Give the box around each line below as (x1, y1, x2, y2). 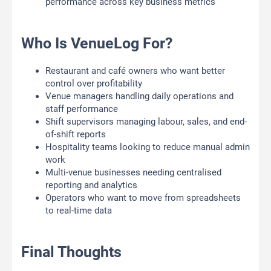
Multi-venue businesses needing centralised (45, 167, 221, 178)
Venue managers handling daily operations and (45, 91, 233, 102)
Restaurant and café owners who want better (45, 65, 225, 77)
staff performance (45, 103, 118, 115)
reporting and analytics (45, 180, 137, 191)
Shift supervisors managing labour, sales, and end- (45, 116, 247, 128)
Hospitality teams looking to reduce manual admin (45, 142, 250, 153)
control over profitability (45, 78, 142, 90)
